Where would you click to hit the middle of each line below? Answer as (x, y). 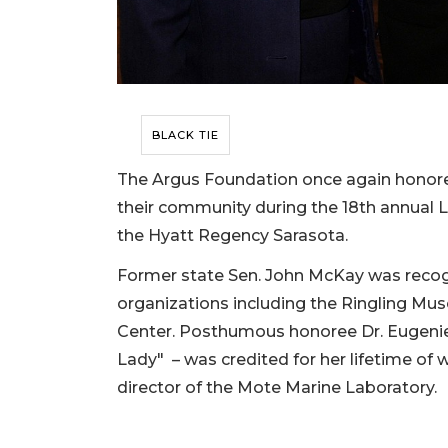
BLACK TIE (185, 135)
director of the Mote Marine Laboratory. (279, 388)
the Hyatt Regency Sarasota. (234, 236)
